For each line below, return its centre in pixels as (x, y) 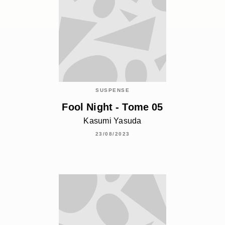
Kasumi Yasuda (113, 121)
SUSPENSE (113, 90)
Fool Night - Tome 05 (113, 107)
